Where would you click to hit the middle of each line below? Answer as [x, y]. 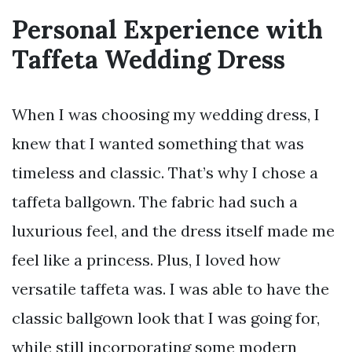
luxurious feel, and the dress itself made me [173, 231]
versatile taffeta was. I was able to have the [170, 289]
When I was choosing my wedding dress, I [166, 115]
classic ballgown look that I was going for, [166, 318]
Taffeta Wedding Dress [148, 60]
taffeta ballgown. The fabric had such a [155, 202]
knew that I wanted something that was [158, 144]
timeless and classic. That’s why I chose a [165, 173]
